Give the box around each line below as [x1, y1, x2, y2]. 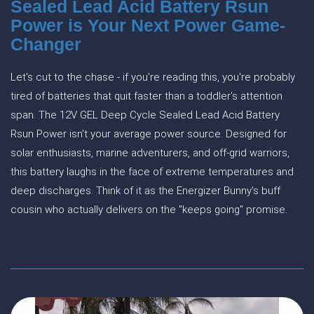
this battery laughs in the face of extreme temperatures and [11, 165, 294, 178]
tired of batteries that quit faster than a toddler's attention [11, 90, 282, 102]
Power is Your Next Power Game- [11, 15, 285, 35]
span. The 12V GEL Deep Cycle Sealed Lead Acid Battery [11, 109, 280, 121]
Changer [11, 34, 81, 54]
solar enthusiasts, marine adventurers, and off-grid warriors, [11, 146, 289, 159]
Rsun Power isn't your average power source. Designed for [11, 128, 287, 140]
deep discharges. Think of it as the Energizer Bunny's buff [11, 184, 280, 197]
